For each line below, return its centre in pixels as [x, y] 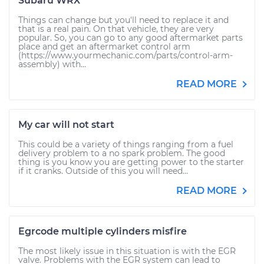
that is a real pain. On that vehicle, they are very [116, 29]
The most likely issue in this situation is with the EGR [127, 251]
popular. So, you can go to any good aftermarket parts [131, 38]
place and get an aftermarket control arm [104, 47]
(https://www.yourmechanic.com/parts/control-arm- [126, 55]
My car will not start [66, 125]
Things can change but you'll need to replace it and [123, 20]
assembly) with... [52, 64]
